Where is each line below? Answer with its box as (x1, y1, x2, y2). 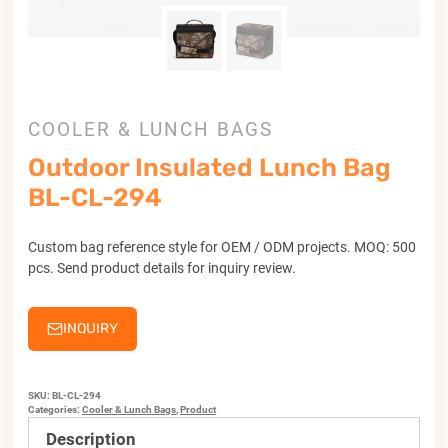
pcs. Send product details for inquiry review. (28, 259, 296, 276)
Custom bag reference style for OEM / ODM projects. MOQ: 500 (28, 238, 416, 255)
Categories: (28, 403, 82, 415)
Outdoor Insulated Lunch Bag (28, 153, 391, 182)
